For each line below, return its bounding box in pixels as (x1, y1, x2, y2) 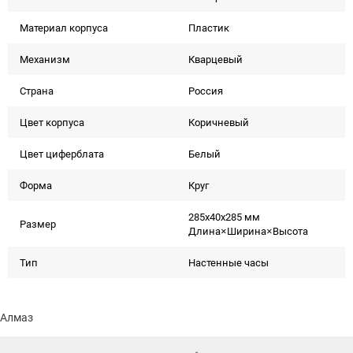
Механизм (20, 52, 70, 66)
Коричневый (188, 115, 249, 129)
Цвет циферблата (20, 147, 104, 161)
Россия (188, 84, 223, 98)
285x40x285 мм (188, 210, 260, 224)
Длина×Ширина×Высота (188, 224, 308, 238)
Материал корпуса (20, 20, 108, 35)
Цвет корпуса (20, 115, 84, 129)
